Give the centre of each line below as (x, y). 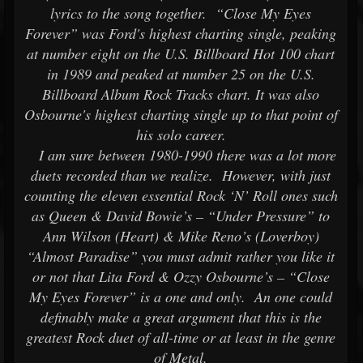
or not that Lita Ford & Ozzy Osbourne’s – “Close (181, 276)
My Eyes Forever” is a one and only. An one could (181, 297)
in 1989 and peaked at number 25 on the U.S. (181, 74)
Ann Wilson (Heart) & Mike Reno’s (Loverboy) (181, 236)
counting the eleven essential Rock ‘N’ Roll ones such (181, 195)
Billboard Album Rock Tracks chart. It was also (181, 94)
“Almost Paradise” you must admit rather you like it (181, 256)
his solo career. (181, 135)
